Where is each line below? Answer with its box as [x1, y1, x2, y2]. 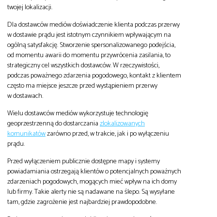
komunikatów [7, 127, 46, 139]
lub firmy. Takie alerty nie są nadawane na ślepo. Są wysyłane [7, 186, 175, 198]
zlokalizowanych [100, 117, 145, 129]
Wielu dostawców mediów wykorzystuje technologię [7, 107, 148, 119]
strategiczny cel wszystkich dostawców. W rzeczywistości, [7, 59, 159, 71]
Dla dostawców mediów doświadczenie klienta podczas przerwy [7, 18, 180, 31]
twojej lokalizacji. [7, 1, 52, 13]
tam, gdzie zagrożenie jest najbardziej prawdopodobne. [7, 196, 157, 208]
